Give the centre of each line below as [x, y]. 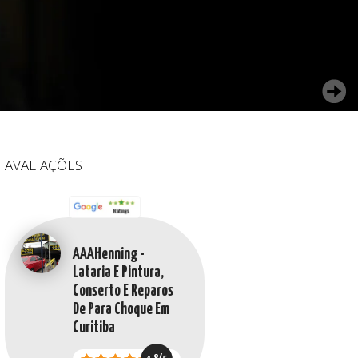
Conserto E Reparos [123, 291]
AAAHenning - [109, 254]
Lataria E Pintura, [118, 272]
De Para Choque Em [121, 309]
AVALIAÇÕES [44, 165]
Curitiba [94, 328]
